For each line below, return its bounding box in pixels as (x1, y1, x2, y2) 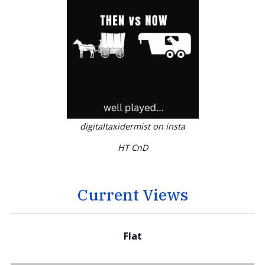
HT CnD (117, 141, 148, 153)
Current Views (77, 183, 188, 205)
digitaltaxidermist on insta (80, 120, 185, 132)
